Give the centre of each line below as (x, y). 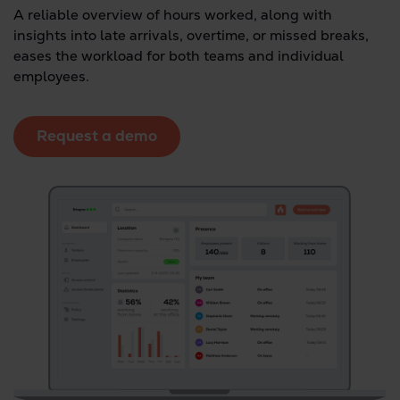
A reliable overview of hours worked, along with (173, 16)
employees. (51, 77)
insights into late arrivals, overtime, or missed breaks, (191, 36)
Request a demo (97, 136)
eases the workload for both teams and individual (179, 57)
